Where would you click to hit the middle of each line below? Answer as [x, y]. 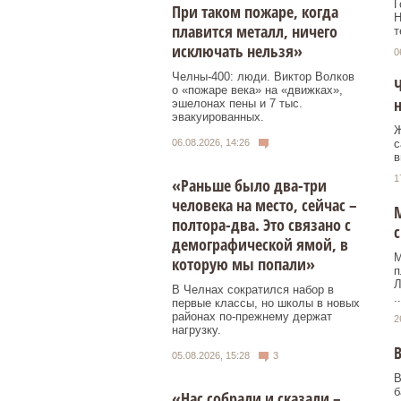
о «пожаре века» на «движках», [257, 90]
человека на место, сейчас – [264, 205]
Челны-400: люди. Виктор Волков [263, 77]
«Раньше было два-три [249, 185]
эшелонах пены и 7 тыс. [237, 104]
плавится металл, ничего [255, 32]
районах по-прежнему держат [252, 316]
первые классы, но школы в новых [266, 303]
